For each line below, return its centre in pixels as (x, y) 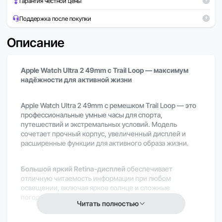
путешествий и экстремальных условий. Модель (99, 124)
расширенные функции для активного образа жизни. (105, 143)
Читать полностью (108, 203)
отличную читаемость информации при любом (96, 178)
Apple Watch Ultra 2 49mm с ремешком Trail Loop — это (109, 105)
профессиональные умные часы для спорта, (92, 114)
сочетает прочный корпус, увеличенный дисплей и (103, 133)
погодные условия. (51, 197)
